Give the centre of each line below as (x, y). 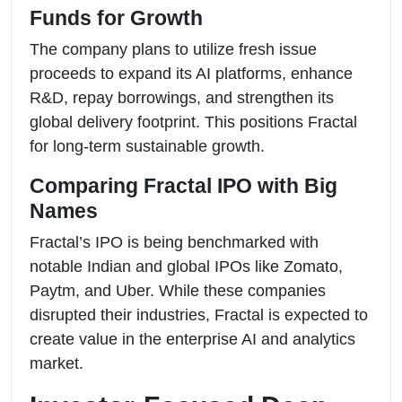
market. (57, 363)
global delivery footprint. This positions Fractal (193, 122)
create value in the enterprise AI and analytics (192, 339)
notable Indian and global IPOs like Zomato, (186, 266)
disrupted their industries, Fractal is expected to (199, 315)
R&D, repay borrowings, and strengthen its (182, 97)
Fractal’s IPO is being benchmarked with (174, 242)
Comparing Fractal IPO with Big (184, 185)
